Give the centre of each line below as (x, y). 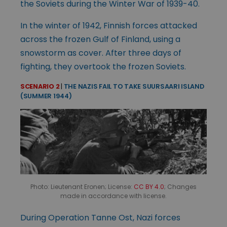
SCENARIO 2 (41, 87)
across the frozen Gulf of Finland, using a (100, 40)
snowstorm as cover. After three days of (101, 53)
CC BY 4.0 (149, 187)
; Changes (180, 187)
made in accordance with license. (113, 196)
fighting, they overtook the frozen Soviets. (103, 67)
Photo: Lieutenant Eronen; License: (82, 187)
